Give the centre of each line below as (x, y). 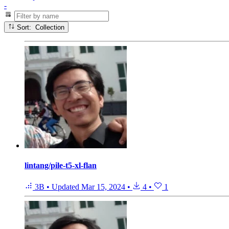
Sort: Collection (50, 28)
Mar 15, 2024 (103, 187)
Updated (66, 187)
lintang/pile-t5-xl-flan (61, 166)
